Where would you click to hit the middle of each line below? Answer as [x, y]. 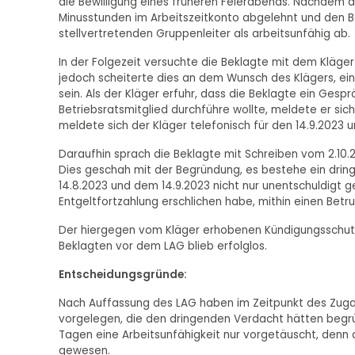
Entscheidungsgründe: [122, 275]
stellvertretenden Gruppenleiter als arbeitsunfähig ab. [204, 34]
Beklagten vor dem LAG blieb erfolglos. [162, 246]
